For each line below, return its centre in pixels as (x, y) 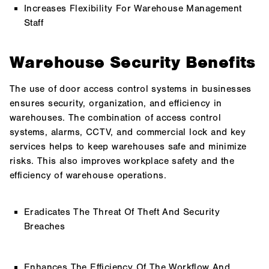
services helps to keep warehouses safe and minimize (128, 146)
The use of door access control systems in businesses (131, 89)
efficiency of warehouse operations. (88, 175)
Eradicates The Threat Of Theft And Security (122, 212)
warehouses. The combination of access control (115, 117)
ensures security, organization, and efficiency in (116, 103)
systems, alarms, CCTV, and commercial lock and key (128, 132)
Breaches (45, 227)
